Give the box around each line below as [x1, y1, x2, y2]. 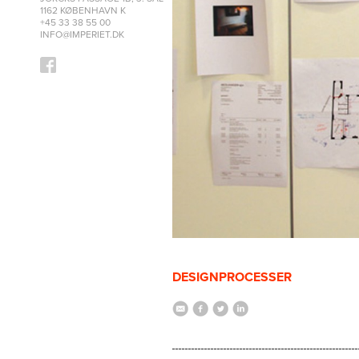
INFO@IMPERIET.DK [40, 29, 124, 40]
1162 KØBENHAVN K [40, 5, 126, 16]
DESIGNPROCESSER [172, 269, 292, 285]
